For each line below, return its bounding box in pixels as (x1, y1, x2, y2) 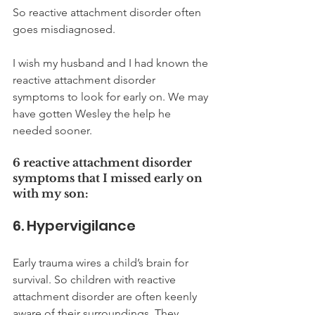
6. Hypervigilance (13, 215, 136, 236)
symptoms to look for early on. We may (13, 89, 211, 103)
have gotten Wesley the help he (13, 106, 174, 120)
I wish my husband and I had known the (13, 56, 211, 70)
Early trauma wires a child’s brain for (13, 255, 191, 269)
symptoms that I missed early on (13, 170, 205, 185)
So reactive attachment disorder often (13, 5, 204, 19)
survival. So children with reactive (13, 272, 179, 286)
